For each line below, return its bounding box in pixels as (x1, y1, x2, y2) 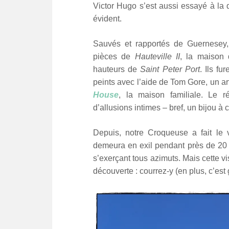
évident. (93, 14, 122, 24)
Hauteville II (134, 52, 180, 61)
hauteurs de (93, 65, 141, 74)
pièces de (93, 52, 135, 61)
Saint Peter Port (140, 65, 200, 74)
